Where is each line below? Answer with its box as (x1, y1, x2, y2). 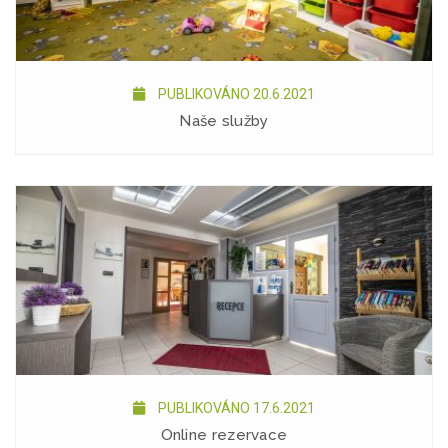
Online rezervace (160, 426, 288, 444)
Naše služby (179, 112, 269, 130)
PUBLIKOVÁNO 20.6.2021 (155, 86, 315, 102)
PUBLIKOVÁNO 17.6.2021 (155, 400, 315, 416)
